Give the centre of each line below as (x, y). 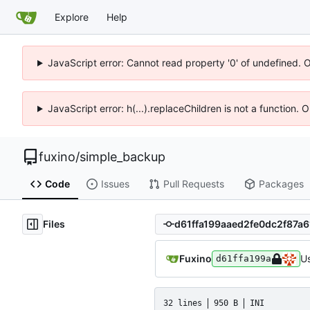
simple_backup (122, 157)
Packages (281, 184)
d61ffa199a (244, 258)
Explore (72, 17)
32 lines (183, 303)
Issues (115, 184)
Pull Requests (193, 184)
